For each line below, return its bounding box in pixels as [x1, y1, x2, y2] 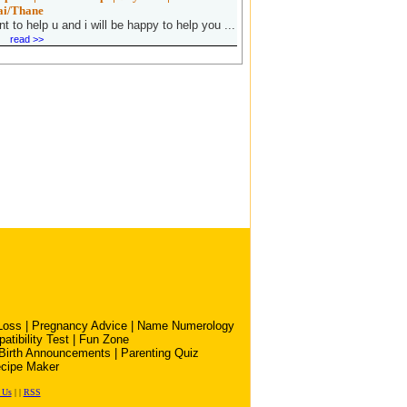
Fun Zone [79, 333, 129, 346]
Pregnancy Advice [32, 319, 127, 333]
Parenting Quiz [120, 346, 199, 360]
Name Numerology [137, 319, 234, 333]
